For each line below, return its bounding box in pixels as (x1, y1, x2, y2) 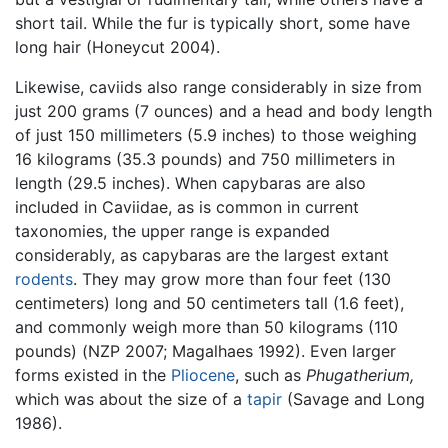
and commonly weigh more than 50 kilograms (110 (15, 316, 398, 337)
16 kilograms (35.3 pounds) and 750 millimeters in (15, 148, 395, 169)
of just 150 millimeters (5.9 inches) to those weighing (15, 124, 417, 145)
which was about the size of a (15, 388, 247, 409)
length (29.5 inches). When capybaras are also (15, 172, 366, 193)
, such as (235, 364, 306, 385)
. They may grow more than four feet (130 (73, 268, 391, 289)
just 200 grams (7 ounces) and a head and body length (15, 100, 432, 121)
